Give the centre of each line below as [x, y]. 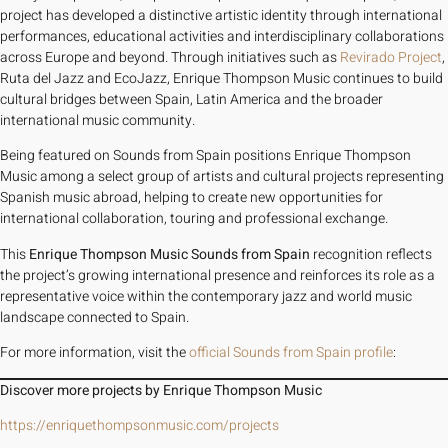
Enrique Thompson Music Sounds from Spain [169, 254]
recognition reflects [371, 254]
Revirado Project [391, 57]
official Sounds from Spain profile [291, 353]
